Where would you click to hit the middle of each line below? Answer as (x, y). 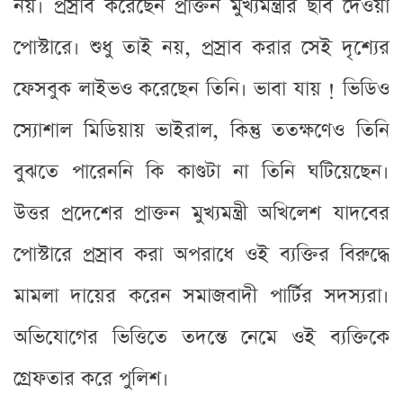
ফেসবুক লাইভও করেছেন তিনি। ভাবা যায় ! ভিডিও (201, 89)
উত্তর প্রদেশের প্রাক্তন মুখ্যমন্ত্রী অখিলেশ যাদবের (201, 213)
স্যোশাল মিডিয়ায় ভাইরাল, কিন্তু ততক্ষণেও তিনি (201, 130)
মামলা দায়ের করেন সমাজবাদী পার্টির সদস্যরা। (201, 296)
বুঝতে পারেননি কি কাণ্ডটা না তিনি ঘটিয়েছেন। (201, 172)
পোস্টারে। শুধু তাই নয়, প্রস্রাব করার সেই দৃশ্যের (201, 48)
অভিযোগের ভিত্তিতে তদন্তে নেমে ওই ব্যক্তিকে (201, 337)
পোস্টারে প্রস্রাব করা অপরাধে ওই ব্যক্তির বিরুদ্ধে (201, 255)
